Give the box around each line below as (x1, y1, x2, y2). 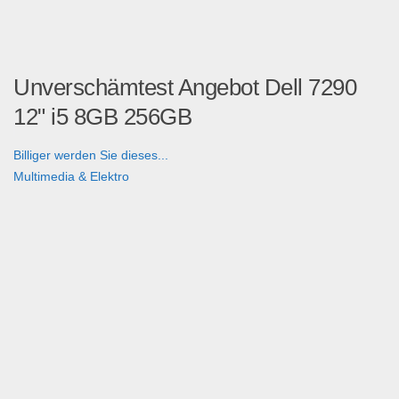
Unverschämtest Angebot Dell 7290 (13, 73, 356, 101)
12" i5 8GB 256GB (13, 102, 191, 130)
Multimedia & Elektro (13, 168, 129, 183)
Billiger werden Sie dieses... (13, 147, 168, 162)
